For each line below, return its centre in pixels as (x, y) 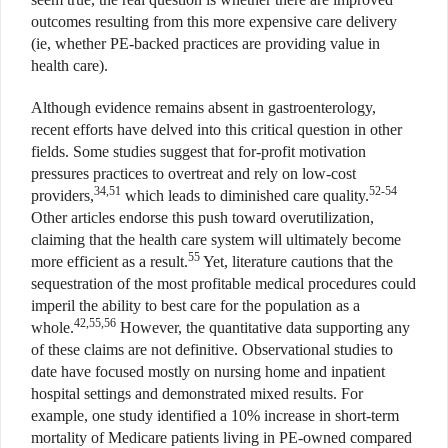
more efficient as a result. (109, 261)
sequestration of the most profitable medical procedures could (223, 283)
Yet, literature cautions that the (296, 261)
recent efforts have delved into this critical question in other (216, 129)
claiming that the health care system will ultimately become (216, 239)
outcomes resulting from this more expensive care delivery (214, 21)
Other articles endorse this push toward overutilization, (202, 217)
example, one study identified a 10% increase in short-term (215, 415)
